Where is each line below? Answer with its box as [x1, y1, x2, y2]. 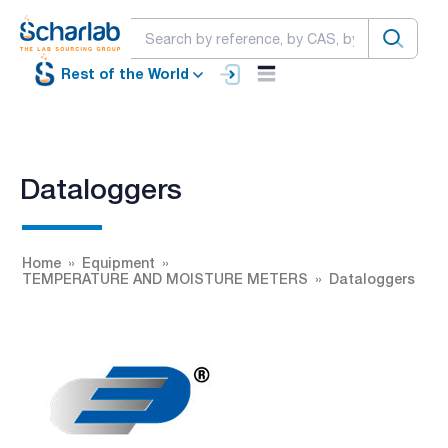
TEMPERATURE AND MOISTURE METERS [22, 269, 308, 287]
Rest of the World [61, 65, 189, 83]
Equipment [82, 253, 155, 271]
